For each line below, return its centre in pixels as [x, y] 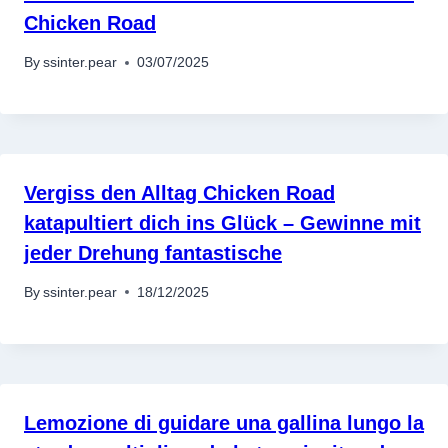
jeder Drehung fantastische [153, 253]
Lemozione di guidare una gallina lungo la [224, 422]
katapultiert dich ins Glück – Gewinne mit [222, 223]
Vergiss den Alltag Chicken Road [179, 193]
